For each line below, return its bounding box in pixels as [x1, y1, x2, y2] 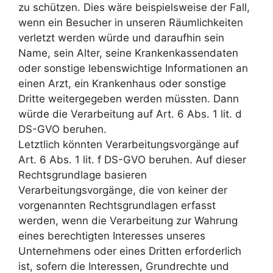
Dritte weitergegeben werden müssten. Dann [18, 93, 239, 105]
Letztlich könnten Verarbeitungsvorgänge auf [18, 138, 239, 151]
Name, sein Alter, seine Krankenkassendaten [18, 47, 238, 59]
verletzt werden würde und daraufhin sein [18, 32, 224, 44]
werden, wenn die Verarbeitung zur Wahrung [18, 214, 238, 227]
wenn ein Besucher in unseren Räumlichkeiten [18, 16, 243, 29]
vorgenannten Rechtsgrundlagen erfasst [18, 199, 216, 211]
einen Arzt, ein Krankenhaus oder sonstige [18, 77, 226, 90]
